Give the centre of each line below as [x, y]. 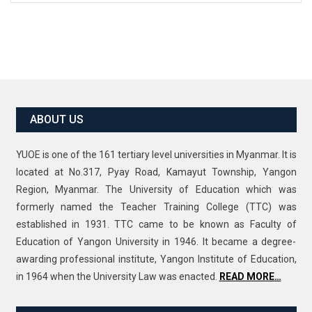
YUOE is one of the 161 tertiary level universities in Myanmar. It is [156, 155]
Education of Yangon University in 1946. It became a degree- [156, 242]
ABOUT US [56, 120]
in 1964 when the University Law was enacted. [117, 277]
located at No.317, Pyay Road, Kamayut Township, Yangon [156, 172]
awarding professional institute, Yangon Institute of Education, [156, 259]
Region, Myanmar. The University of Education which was [156, 190]
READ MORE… [250, 277]
